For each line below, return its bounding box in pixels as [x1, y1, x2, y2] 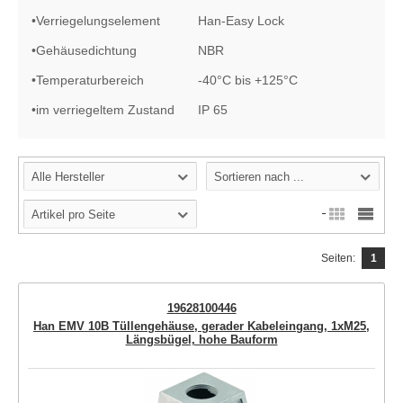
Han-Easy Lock [198, 13, 284, 28]
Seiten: [321, 252, 355, 264]
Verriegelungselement [36, 13, 160, 28]
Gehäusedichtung [36, 43, 137, 58]
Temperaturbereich [36, 73, 144, 87]
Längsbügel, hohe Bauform [125, 333, 278, 346]
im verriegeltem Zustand [36, 103, 175, 117]
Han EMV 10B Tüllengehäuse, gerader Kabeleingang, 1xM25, [33, 319, 370, 333]
